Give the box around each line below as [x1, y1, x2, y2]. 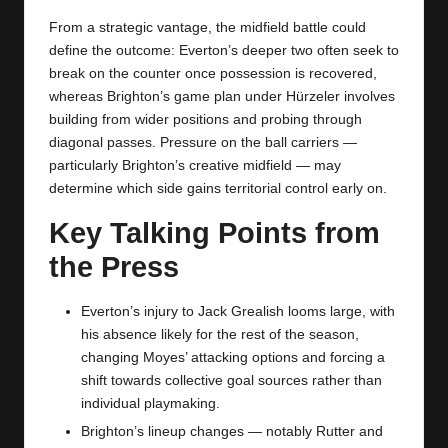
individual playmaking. [81, 395, 220, 411]
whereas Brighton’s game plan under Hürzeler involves [49, 88, 395, 104]
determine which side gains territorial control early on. [49, 180, 387, 196]
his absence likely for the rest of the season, [81, 326, 359, 342]
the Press [49, 250, 179, 283]
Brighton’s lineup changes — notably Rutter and [81, 423, 383, 439]
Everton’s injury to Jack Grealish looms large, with [81, 303, 395, 319]
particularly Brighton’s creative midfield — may [49, 157, 341, 173]
